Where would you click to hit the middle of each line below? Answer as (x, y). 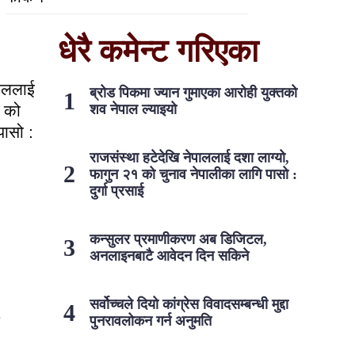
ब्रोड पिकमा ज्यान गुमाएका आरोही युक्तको (193, 92)
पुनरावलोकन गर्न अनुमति (150, 321)
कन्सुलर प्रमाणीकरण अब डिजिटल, (178, 239)
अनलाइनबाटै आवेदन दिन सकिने (169, 256)
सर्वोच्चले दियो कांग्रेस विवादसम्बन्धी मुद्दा (189, 304)
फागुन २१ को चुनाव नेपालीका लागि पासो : (193, 174)
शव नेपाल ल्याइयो (133, 109)
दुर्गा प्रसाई (116, 191)
